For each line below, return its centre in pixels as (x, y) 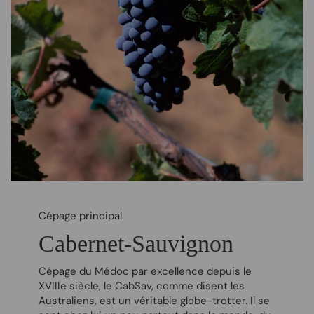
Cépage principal (80, 216)
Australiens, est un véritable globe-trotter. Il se (154, 301)
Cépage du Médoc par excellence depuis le (145, 272)
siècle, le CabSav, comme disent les (156, 286)
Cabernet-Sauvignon (136, 244)
